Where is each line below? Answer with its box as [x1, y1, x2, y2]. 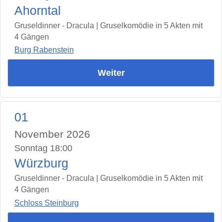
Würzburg [14, 157, 68, 170]
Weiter [97, 68, 125, 78]
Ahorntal [14, 3, 61, 17]
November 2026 [14, 128, 90, 140]
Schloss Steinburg [14, 198, 79, 207]
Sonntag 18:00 [14, 143, 72, 154]
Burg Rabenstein [14, 46, 74, 55]
